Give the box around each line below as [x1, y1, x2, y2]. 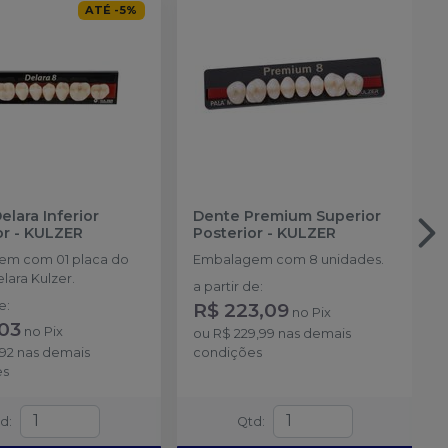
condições [192, 345, 262, 361]
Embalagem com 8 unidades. [192, 252, 384, 268]
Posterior [192, 224, 263, 243]
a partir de [192, 279, 260, 295]
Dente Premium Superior [192, 207, 381, 226]
